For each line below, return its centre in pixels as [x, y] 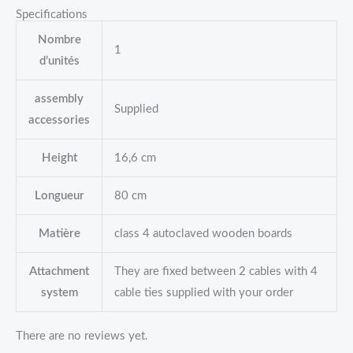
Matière [59, 233]
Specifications [52, 14]
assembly [59, 98]
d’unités [59, 61]
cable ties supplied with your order [203, 292]
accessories [59, 120]
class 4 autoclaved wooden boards [203, 233]
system [59, 292]
